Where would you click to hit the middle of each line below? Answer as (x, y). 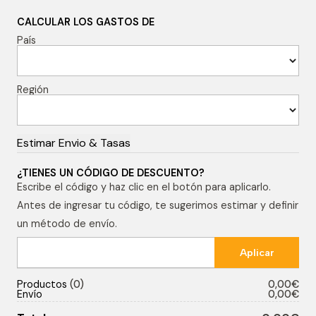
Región (33, 90)
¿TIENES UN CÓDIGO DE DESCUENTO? (111, 173)
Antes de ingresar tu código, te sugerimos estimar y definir (158, 205)
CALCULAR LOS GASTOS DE (86, 22)
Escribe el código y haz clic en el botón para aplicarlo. (144, 187)
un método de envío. (67, 224)
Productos (43, 284)
